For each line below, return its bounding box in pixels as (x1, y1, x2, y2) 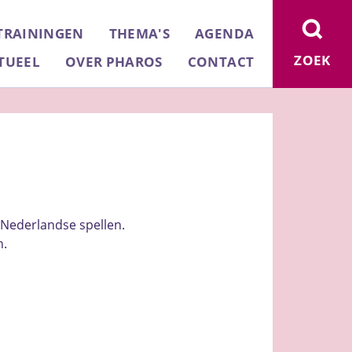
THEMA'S (108, 24, 170, 42)
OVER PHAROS (65, 52, 163, 71)
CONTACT (187, 52, 255, 71)
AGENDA (195, 24, 255, 42)
